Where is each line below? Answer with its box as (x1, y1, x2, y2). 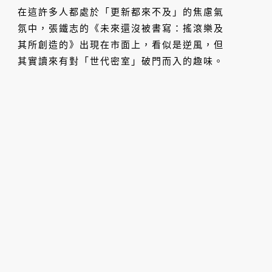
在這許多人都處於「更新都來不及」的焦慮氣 (18, 7, 225, 18)
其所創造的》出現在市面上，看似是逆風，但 (18, 40, 225, 50)
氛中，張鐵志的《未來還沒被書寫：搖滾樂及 (18, 24, 225, 34)
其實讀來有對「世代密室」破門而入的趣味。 (18, 56, 225, 67)
